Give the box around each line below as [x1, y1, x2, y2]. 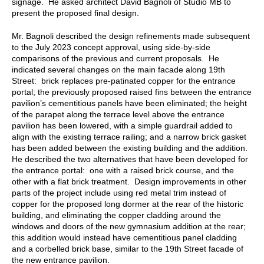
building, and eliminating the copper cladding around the [12, 210, 221, 220]
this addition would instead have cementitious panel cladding [12, 232, 237, 242]
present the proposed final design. [12, 8, 139, 18]
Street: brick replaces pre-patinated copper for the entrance [12, 75, 236, 85]
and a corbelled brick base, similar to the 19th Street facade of [12, 243, 243, 253]
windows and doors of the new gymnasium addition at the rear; [12, 221, 246, 231]
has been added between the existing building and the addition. [12, 143, 250, 153]
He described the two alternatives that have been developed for [12, 154, 248, 164]
